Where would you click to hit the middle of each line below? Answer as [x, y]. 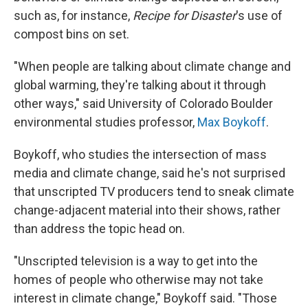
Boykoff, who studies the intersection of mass [140, 154]
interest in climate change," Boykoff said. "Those [145, 298]
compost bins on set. [71, 34]
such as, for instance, [73, 15]
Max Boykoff [232, 122]
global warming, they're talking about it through [140, 85]
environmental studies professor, [104, 122]
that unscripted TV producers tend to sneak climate [154, 191]
